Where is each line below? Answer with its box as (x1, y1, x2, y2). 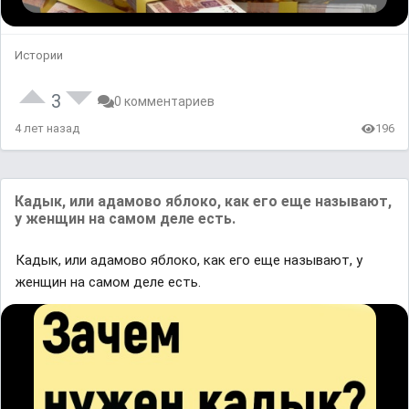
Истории (15, 48, 63, 62)
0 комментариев (114, 94, 215, 109)
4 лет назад (15, 121, 79, 135)
